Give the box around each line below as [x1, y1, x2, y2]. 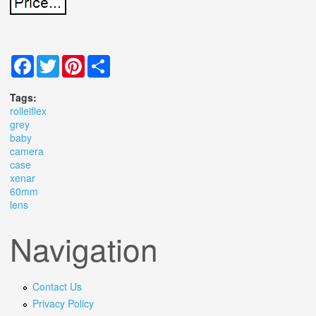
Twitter [59, 54, 89, 68]
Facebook [34, 54, 78, 68]
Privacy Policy [32, 296, 94, 311]
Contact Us [32, 279, 82, 294]
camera [10, 144, 44, 159]
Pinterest [85, 54, 124, 68]
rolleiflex [10, 104, 47, 119]
